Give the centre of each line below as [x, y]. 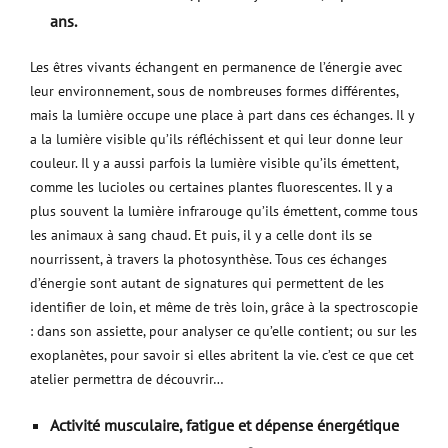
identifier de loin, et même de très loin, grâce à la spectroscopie [224, 307]
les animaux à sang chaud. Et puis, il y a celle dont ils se [201, 235]
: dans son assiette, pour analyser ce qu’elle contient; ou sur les [223, 331]
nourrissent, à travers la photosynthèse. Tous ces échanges [208, 259]
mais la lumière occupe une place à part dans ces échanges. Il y [222, 115]
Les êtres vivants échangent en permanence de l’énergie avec [216, 67]
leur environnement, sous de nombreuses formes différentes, [214, 91]
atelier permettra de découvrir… [127, 379]
